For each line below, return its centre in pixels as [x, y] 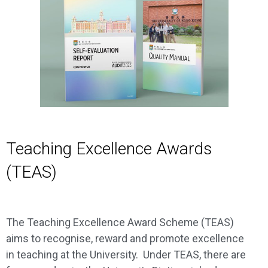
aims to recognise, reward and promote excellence [125, 238]
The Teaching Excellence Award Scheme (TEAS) [120, 222]
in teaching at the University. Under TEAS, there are [126, 254]
